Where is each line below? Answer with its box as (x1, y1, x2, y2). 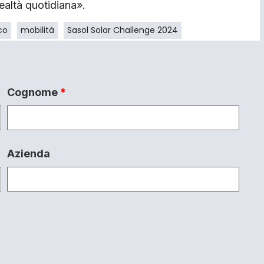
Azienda (6, 147, 50, 160)
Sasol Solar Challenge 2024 (67, 24, 178, 36)
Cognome (6, 85, 60, 98)
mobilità (21, 24, 54, 36)
